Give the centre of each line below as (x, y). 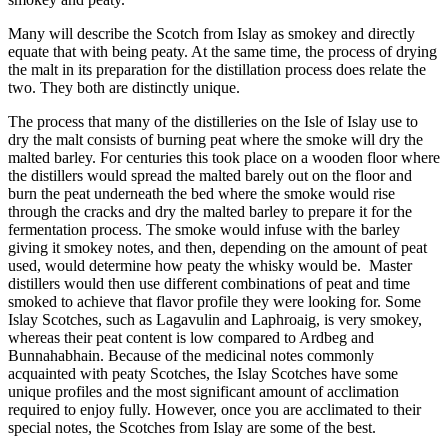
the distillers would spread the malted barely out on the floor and (210, 175)
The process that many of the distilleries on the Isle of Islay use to (213, 121)
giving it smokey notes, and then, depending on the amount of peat (217, 247)
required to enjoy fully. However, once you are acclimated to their (214, 409)
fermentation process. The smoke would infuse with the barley (204, 229)
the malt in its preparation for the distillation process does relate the (217, 69)
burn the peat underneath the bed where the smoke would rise (201, 193)
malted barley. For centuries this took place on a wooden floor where (224, 157)
